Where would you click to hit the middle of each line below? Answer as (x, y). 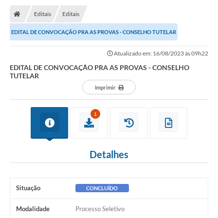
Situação (28, 188)
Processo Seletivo (100, 209)
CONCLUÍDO (102, 188)
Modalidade (33, 209)
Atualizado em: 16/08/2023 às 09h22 (161, 54)
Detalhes (109, 154)
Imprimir (105, 88)
